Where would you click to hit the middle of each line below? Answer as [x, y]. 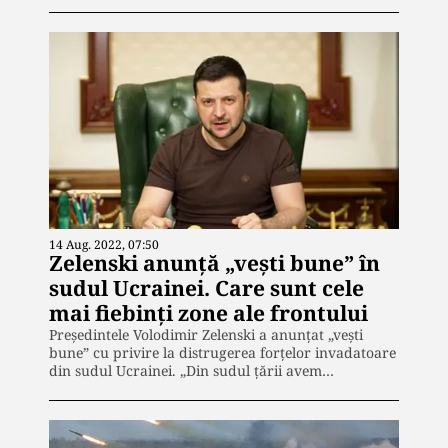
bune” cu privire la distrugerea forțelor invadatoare [222, 352]
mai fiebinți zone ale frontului [208, 312]
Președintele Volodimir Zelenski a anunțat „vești [206, 334]
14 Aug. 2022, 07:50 [104, 244]
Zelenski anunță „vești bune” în [214, 262]
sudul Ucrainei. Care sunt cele [206, 287]
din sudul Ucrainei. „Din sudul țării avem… [191, 370]
